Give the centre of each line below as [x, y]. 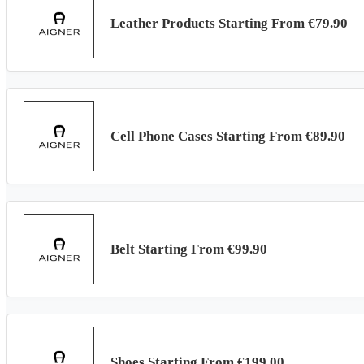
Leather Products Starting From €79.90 [229, 23]
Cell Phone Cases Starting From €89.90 [228, 136]
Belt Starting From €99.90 [189, 249]
